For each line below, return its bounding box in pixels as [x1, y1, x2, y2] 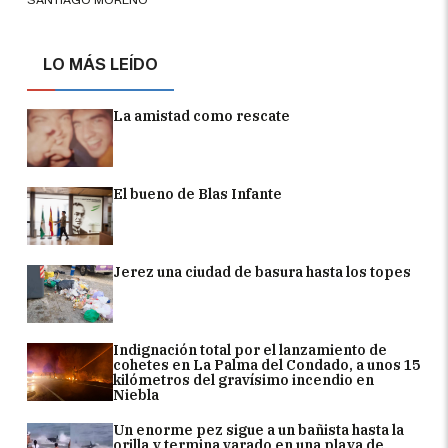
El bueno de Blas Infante [113, 184, 283, 203]
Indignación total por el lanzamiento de [113, 340, 388, 359]
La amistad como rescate [113, 106, 291, 125]
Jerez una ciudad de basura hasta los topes [113, 262, 412, 281]
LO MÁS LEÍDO [43, 54, 159, 74]
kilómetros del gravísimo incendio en [113, 370, 375, 389]
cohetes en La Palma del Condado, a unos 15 [113, 355, 421, 374]
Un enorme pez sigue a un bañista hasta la [113, 420, 405, 439]
